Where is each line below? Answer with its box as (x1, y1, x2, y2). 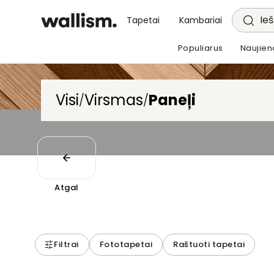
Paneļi (149, 90, 196, 110)
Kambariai (179, 14, 223, 26)
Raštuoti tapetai (173, 239, 245, 250)
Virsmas (84, 90, 144, 110)
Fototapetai (99, 239, 152, 250)
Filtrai (54, 239, 79, 250)
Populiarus (177, 42, 223, 54)
